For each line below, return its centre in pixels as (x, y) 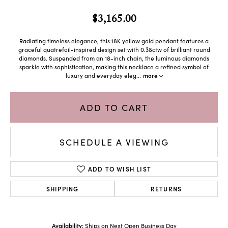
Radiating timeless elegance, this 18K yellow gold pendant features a (114, 41)
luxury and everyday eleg (101, 76)
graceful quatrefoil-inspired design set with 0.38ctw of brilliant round (114, 50)
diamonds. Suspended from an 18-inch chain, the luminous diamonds (114, 58)
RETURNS (166, 189)
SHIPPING (62, 189)
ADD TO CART (114, 107)
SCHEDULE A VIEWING (114, 142)
